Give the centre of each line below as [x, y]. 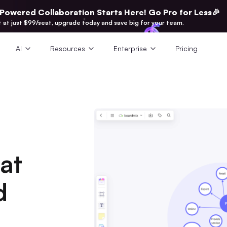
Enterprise [130, 48]
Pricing [186, 48]
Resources [68, 48]
